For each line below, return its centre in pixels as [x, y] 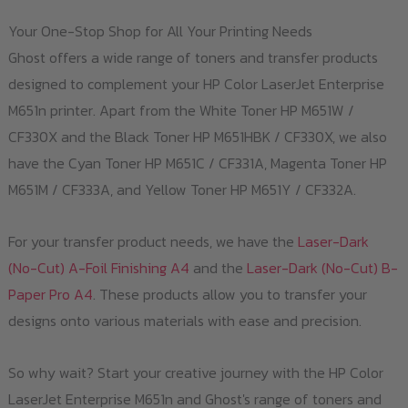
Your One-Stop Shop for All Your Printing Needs [160, 31]
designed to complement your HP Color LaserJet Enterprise [196, 84]
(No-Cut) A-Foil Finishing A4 [98, 268]
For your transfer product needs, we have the [153, 242]
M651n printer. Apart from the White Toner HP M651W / [181, 111]
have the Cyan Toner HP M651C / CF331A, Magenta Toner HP [197, 163]
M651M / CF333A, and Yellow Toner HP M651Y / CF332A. [182, 190]
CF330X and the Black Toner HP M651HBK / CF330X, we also [197, 137]
